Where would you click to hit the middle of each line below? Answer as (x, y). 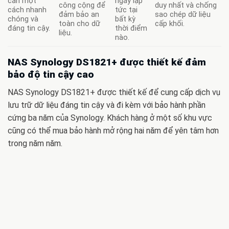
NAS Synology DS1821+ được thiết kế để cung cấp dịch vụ (114, 92)
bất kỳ (125, 19)
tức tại (127, 10)
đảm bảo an (79, 15)
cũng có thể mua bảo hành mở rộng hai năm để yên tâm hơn (113, 130)
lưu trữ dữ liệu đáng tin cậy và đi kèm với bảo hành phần (107, 105)
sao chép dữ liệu (183, 15)
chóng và (23, 19)
